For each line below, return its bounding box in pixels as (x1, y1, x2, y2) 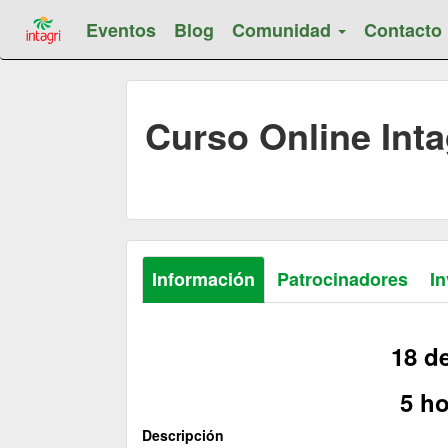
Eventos (86, 17, 157, 43)
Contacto (364, 17, 443, 43)
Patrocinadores (277, 266, 408, 292)
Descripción (142, 425, 224, 445)
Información (152, 266, 255, 292)
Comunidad (232, 17, 337, 43)
